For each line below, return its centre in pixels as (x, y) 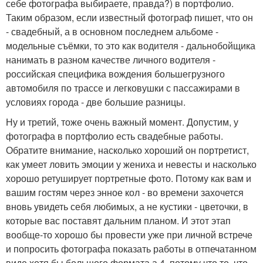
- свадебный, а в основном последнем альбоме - (112, 32)
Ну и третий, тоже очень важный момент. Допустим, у (122, 122)
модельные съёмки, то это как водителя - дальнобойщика (131, 46)
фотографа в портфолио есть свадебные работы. (114, 136)
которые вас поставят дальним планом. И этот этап (118, 221)
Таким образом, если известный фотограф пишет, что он (129, 18)
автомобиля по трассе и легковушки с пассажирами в (123, 88)
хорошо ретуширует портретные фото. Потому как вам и (129, 178)
